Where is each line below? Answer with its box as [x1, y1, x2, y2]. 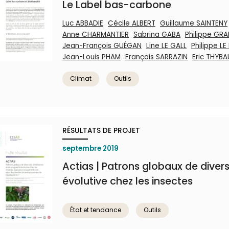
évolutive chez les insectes [62, 174, 193, 188]
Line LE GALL [146, 41, 187, 51]
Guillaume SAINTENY [160, 18, 227, 28]
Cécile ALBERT [108, 18, 155, 28]
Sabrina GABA [133, 30, 180, 39]
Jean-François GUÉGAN [62, 41, 142, 51]
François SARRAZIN [125, 52, 188, 62]
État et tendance [70, 205, 121, 214]
